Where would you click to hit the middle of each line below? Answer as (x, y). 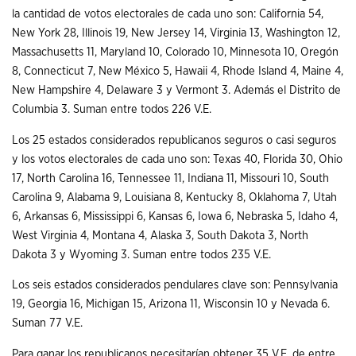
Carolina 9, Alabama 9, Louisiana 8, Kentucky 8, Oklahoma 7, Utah (174, 197)
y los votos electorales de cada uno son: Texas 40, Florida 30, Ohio (177, 159)
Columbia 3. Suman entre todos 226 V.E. (112, 109)
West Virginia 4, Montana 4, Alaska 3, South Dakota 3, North (160, 235)
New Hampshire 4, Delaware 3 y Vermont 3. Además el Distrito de (176, 90)
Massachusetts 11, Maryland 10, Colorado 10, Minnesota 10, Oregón (175, 52)
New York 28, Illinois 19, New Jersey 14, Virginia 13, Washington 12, (176, 33)
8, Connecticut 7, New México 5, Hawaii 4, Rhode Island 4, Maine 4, (178, 71)
